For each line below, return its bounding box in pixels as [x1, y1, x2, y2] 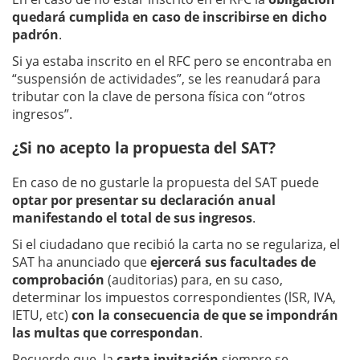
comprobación [12, 270, 104, 288]
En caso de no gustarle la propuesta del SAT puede [12, 173, 319, 191]
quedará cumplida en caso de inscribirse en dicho [12, 7, 327, 26]
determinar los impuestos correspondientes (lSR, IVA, [12, 288, 336, 306]
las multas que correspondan [12, 323, 199, 342]
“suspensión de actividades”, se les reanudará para [12, 69, 321, 88]
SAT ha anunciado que [12, 252, 150, 271]
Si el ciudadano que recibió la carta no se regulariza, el [12, 235, 340, 253]
